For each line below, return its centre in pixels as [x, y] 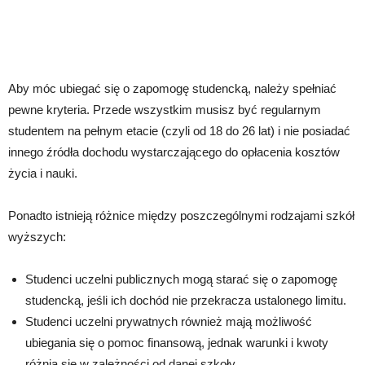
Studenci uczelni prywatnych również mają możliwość [169, 322]
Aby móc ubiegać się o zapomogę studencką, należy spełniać [172, 89]
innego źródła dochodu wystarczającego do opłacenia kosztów [174, 152]
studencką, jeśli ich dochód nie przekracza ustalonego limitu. [186, 301]
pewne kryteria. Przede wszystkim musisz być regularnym [165, 110]
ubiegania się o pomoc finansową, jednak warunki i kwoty [177, 343]
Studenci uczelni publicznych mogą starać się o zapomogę [181, 279]
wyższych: [37, 237]
